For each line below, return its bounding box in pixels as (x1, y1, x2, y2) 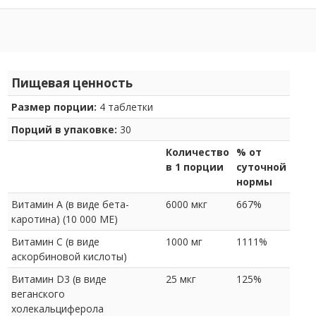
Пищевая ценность (11, 74, 133, 91)
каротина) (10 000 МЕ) (11, 212, 118, 226)
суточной (236, 159, 286, 174)
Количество (166, 145, 229, 159)
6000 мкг (166, 197, 207, 211)
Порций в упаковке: (11, 122, 120, 136)
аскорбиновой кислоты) (11, 249, 127, 263)
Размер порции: (11, 99, 97, 114)
